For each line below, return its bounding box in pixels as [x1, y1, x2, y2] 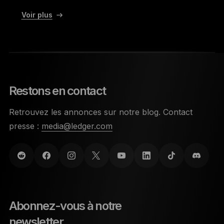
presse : [8, 120, 39, 131]
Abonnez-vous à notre [8, 198, 121, 213]
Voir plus [21, 10, 52, 19]
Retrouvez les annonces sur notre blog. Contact [8, 106, 192, 117]
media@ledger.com [41, 120, 112, 131]
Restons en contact [8, 83, 106, 98]
